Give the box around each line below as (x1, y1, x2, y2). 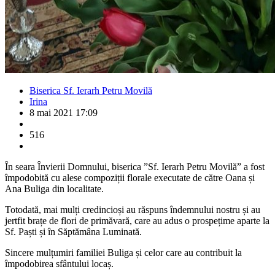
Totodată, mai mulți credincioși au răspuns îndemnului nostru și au (5, 204, 260, 215)
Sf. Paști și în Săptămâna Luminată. (5, 227, 142, 238)
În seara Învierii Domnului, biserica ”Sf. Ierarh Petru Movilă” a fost (5, 161, 265, 172)
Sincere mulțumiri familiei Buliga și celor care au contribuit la (5, 247, 242, 258)
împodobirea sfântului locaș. (5, 258, 114, 269)
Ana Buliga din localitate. (5, 184, 104, 195)
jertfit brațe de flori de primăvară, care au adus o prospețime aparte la (5, 215, 269, 227)
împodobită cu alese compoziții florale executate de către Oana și (5, 172, 255, 184)
